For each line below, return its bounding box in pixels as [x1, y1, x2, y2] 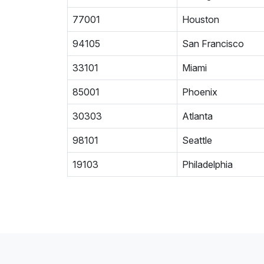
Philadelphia [182, 159, 233, 170]
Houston [182, 14, 219, 25]
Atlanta [182, 110, 213, 122]
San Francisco [182, 38, 244, 49]
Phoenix [182, 86, 217, 98]
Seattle [182, 134, 212, 146]
